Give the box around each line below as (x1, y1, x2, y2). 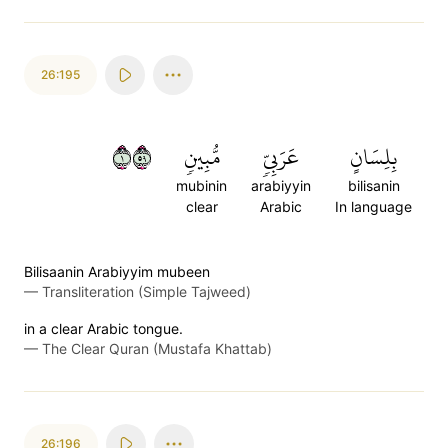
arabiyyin (251, 177, 311, 194)
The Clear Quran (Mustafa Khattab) (42, 340, 272, 357)
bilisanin (347, 177, 400, 194)
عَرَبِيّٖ (263, 136, 299, 178)
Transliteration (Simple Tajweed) (42, 283, 251, 300)
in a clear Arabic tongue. (24, 320, 183, 337)
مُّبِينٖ (183, 136, 220, 178)
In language (335, 198, 412, 215)
